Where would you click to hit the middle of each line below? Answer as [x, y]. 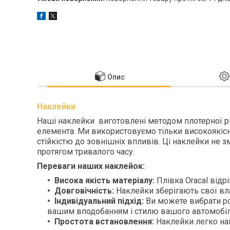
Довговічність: [84, 190]
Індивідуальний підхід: [99, 201]
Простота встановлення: [104, 221]
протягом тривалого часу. [86, 151]
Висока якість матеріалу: [104, 180]
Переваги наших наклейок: [91, 166]
